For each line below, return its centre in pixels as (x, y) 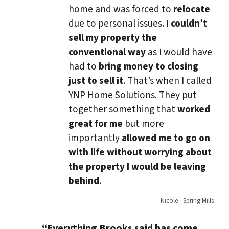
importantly (95, 138)
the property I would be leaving (137, 166)
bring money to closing (148, 66)
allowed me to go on (166, 138)
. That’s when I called (167, 81)
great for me (96, 123)
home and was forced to (120, 9)
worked (194, 109)
